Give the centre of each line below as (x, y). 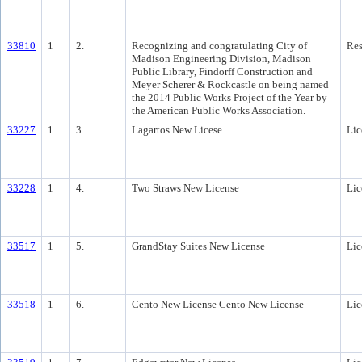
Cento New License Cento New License (218, 304)
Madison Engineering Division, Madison (221, 59)
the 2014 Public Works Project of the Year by (229, 97)
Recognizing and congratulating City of (219, 46)
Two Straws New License (185, 188)
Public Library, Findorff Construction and (222, 72)
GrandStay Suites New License (198, 246)
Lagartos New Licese (177, 130)
